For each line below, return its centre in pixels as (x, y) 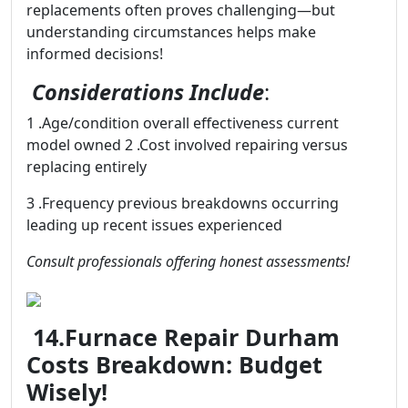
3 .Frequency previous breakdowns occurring (183, 203)
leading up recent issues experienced (154, 225)
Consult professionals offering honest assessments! (188, 261)
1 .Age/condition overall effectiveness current (183, 123)
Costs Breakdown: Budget (174, 364)
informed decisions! (95, 54)
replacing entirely (87, 167)
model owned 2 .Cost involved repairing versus (187, 145)
